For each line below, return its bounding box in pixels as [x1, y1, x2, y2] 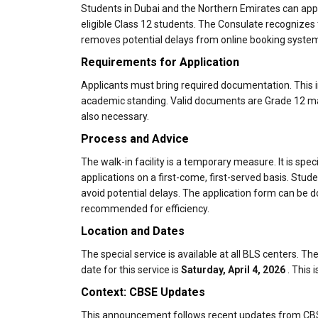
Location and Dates [81, 224, 185, 238]
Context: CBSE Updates [81, 285, 205, 299]
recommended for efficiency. [81, 203, 209, 214]
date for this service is [81, 264, 181, 275]
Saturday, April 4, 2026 [181, 264, 285, 275]
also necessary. [81, 111, 149, 122]
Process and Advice [81, 132, 189, 146]
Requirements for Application [81, 55, 239, 69]
